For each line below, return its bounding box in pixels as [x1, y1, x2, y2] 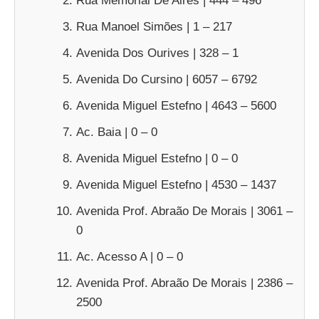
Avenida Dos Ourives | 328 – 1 [76, 46, 239, 61]
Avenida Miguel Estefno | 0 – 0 [76, 152, 238, 166]
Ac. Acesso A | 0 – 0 [76, 250, 183, 264]
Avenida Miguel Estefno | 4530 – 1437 [76, 178, 276, 192]
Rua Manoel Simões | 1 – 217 [76, 20, 232, 34]
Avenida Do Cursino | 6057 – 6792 [76, 73, 257, 87]
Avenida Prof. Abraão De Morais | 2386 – [76, 276, 293, 291]
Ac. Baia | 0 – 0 [76, 125, 157, 140]
